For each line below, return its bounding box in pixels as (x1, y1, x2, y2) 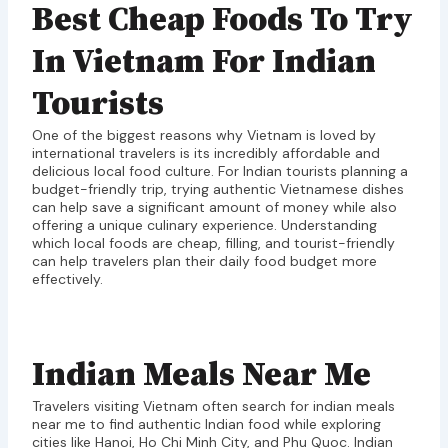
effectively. (31, 270, 103, 289)
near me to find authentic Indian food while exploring (31, 415, 381, 434)
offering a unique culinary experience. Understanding (31, 216, 377, 235)
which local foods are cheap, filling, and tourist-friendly (31, 234, 395, 253)
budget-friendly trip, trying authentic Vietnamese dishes (31, 180, 404, 199)
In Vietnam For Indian (31, 42, 376, 84)
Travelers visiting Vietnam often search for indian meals (31, 397, 395, 416)
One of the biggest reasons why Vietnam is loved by (31, 126, 376, 145)
